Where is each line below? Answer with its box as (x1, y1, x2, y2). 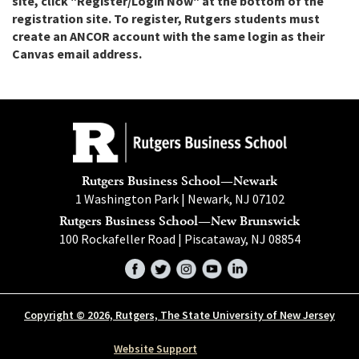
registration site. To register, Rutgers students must (12, 10, 320, 27)
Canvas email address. (12, 46, 142, 63)
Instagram (175, 259, 229, 274)
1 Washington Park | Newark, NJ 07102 (75, 191, 284, 208)
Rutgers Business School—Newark (82, 173, 277, 189)
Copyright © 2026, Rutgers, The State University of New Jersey (24, 308, 335, 323)
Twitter (150, 259, 188, 274)
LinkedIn (227, 259, 270, 274)
